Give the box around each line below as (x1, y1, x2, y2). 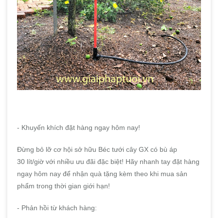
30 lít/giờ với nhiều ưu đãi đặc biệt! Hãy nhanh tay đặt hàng (17, 158, 200, 166)
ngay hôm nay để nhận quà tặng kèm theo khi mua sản (17, 170, 187, 178)
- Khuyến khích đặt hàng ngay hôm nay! (17, 124, 140, 132)
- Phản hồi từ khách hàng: (17, 204, 97, 212)
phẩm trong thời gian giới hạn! (17, 182, 110, 190)
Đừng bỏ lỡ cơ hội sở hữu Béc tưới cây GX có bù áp (17, 145, 177, 154)
